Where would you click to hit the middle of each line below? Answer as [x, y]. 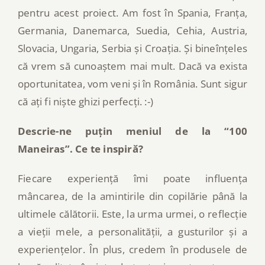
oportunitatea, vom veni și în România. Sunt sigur [132, 83]
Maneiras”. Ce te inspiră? [82, 148]
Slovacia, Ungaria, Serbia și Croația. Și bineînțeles [132, 48]
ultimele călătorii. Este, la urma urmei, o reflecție [132, 214]
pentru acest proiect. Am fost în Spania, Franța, [132, 12]
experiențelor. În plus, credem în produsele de [132, 249]
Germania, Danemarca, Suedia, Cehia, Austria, [132, 30]
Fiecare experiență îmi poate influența [132, 178]
